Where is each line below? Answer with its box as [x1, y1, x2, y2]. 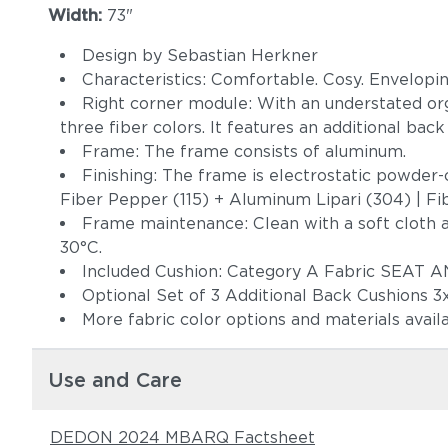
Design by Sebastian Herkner [82, 46, 318, 65]
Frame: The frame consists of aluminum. [82, 142, 411, 161]
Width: [48, 6, 107, 25]
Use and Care [48, 368, 182, 392]
